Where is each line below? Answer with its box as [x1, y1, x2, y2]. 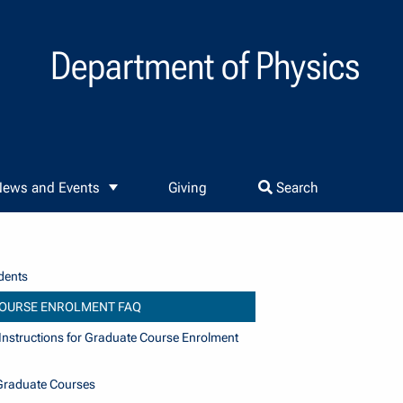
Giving [168, 179, 208, 197]
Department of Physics [50, 43, 360, 88]
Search [272, 179, 318, 197]
